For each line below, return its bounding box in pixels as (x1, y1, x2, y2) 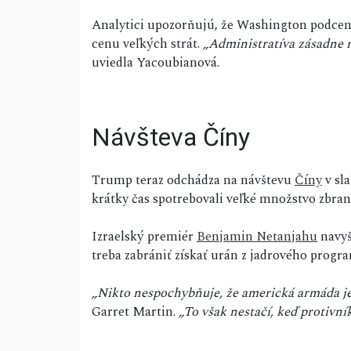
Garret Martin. (92, 302, 175, 323)
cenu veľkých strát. (92, 34, 203, 55)
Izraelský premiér (92, 226, 197, 248)
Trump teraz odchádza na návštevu (92, 170, 295, 191)
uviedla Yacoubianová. (92, 52, 219, 74)
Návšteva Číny (92, 122, 250, 153)
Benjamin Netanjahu (197, 226, 317, 248)
